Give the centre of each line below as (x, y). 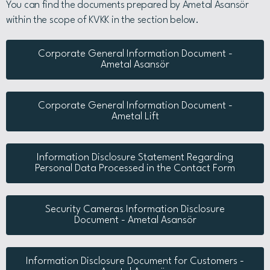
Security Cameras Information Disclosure (135, 209)
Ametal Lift (135, 117)
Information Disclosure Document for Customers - (135, 261)
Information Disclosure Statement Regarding (135, 158)
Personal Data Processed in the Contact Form (135, 168)
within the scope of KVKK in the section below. (104, 20)
